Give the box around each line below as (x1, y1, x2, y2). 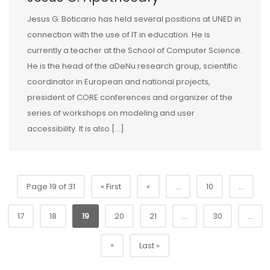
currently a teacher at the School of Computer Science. (27, 44, 242, 56)
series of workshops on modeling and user (27, 107, 195, 119)
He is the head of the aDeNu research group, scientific (27, 60, 237, 72)
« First (100, 180, 121, 192)
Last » (139, 239, 160, 251)
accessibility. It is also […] (27, 122, 124, 134)
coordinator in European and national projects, (27, 75, 210, 87)
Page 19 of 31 (26, 180, 75, 192)
